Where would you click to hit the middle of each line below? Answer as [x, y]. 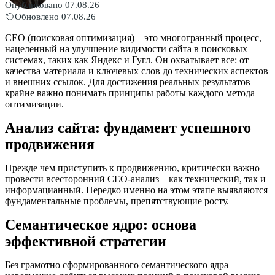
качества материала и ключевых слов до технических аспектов [137, 71]
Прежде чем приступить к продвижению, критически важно [132, 168]
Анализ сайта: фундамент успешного [128, 127]
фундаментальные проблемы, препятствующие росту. [117, 201]
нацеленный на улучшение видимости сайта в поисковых [126, 48]
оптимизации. [34, 104]
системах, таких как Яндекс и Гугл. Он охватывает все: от [127, 60]
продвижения [50, 144]
